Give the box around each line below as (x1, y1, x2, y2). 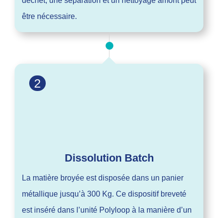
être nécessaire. (22, 12, 77, 20)
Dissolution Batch (64, 151, 154, 164)
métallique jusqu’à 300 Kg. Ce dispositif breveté (22, 189, 186, 198)
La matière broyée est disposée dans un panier (22, 173, 183, 182)
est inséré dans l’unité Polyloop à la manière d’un (22, 205, 192, 214)
